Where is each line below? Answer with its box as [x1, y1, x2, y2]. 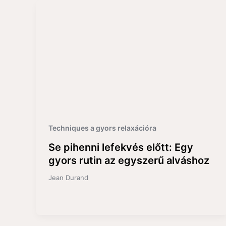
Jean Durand [48, 173, 88, 182]
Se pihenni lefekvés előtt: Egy [48, 141, 193, 153]
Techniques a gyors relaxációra [48, 124, 156, 133]
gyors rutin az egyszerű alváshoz [48, 154, 209, 166]
